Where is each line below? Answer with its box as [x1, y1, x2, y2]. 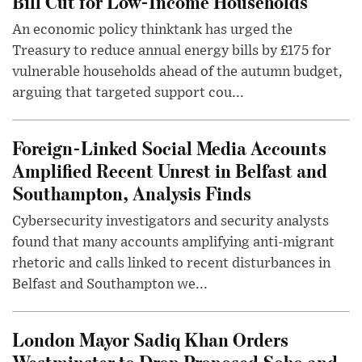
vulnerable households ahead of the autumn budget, [12, 65, 343, 80]
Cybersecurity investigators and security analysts [12, 214, 329, 229]
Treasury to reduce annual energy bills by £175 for [12, 44, 331, 59]
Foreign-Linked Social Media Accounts [12, 135, 326, 161]
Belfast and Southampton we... [12, 277, 208, 293]
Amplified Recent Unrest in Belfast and [12, 158, 327, 183]
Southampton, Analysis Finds [12, 180, 251, 206]
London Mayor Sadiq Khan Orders [12, 326, 288, 352]
